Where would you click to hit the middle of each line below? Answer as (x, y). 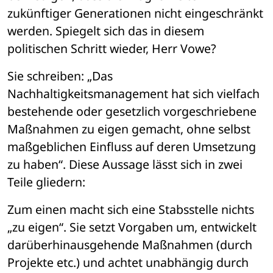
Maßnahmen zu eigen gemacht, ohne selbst (129, 129)
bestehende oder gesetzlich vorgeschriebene (132, 112)
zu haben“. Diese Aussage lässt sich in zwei (125, 165)
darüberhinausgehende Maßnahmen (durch (130, 245)
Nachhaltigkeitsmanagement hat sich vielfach (133, 94)
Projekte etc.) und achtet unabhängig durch (128, 263)
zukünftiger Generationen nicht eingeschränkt (135, 13)
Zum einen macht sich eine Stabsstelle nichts (131, 210)
